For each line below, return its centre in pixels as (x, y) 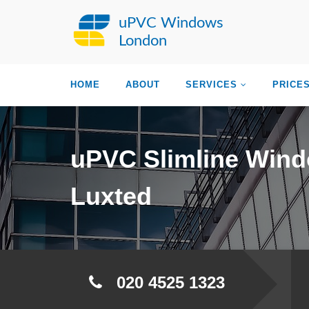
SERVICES (211, 84)
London (143, 41)
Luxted (111, 196)
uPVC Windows (171, 23)
